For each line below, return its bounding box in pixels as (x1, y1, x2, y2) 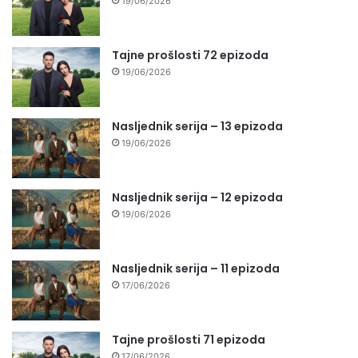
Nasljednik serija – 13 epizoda (112, 118, 283, 135)
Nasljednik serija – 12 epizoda (112, 189, 283, 206)
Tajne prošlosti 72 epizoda (112, 47, 268, 64)
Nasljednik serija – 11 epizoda (112, 261, 280, 277)
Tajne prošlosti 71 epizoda (112, 332, 265, 348)
